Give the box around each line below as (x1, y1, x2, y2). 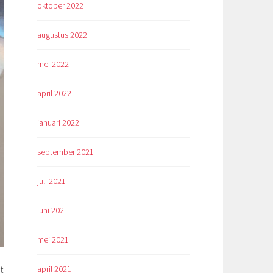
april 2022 (37, 88, 71, 99)
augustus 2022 (37, 29, 87, 41)
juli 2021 (37, 175, 66, 186)
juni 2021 (37, 204, 68, 216)
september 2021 (37, 146, 94, 158)
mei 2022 (37, 58, 69, 70)
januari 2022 (37, 117, 79, 129)
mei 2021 (37, 233, 69, 245)
